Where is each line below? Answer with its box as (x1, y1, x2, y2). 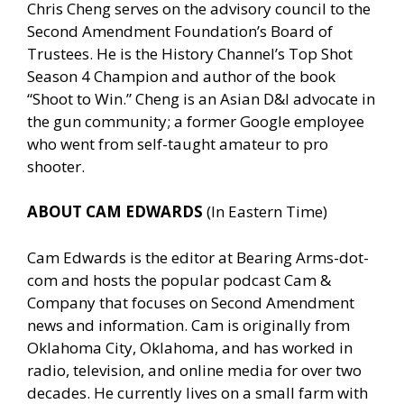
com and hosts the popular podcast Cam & (27, 269, 331, 290)
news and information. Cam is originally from (27, 314, 350, 335)
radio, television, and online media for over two (27, 359, 362, 381)
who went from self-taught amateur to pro (27, 133, 328, 154)
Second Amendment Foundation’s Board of (27, 20, 333, 41)
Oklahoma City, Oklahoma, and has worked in (27, 336, 353, 358)
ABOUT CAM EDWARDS (27, 201, 207, 223)
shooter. (27, 155, 85, 177)
